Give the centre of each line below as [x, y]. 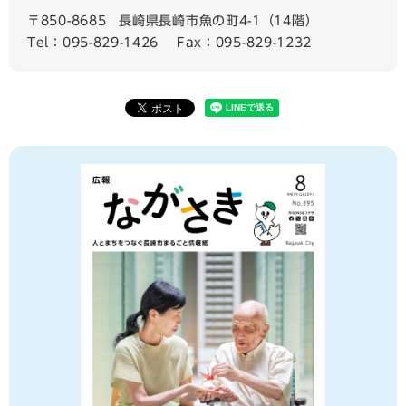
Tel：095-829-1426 [93, 43]
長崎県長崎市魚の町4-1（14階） [219, 21]
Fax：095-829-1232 [244, 43]
